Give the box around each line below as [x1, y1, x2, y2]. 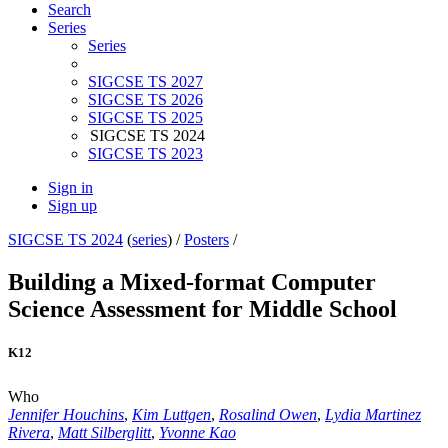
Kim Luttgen [132, 405, 211, 423]
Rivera [8, 423, 50, 441]
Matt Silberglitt [58, 423, 151, 441]
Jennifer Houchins [8, 405, 124, 423]
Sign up [48, 197, 97, 215]
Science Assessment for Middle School [8, 296, 397, 323]
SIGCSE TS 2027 [88, 73, 203, 91]
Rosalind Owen [219, 405, 317, 423]
